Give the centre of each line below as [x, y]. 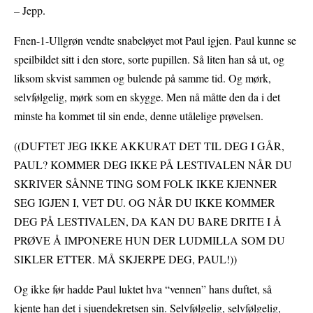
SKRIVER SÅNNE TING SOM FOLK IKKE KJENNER [146, 184]
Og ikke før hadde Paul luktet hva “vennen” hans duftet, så [143, 289]
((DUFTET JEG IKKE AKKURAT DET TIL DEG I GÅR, [149, 146]
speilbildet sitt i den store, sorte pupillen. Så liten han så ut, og [149, 59]
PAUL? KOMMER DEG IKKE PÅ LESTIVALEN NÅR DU [153, 165]
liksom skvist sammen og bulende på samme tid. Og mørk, [143, 78]
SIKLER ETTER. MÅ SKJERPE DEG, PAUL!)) [125, 259]
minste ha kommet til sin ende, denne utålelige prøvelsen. [139, 116]
